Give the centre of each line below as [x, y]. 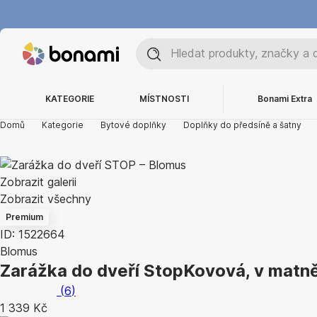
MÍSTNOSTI [164, 99]
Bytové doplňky [133, 125]
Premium [24, 217]
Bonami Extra [285, 99]
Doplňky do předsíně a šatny [242, 125]
